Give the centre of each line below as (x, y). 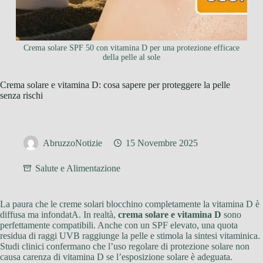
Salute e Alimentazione (78, 168)
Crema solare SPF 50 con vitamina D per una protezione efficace (131, 48)
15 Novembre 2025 (162, 143)
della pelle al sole (131, 58)
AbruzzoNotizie (73, 143)
